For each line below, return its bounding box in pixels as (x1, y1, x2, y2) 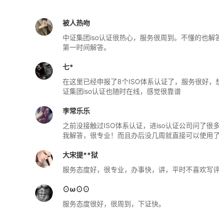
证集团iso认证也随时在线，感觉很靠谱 (63, 87, 181, 95)
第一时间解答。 (63, 43, 110, 51)
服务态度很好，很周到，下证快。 (63, 199, 165, 208)
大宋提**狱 (63, 150, 98, 159)
